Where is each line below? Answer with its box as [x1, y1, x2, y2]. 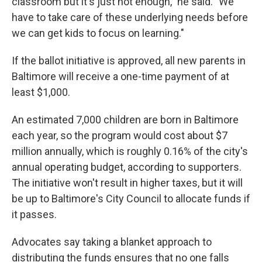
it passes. [12, 208, 57, 220]
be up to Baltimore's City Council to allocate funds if [12, 192, 250, 205]
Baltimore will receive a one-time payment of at [12, 70, 229, 82]
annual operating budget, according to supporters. [12, 161, 242, 173]
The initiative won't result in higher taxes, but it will [12, 177, 243, 189]
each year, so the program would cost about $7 [12, 129, 227, 142]
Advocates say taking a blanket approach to [12, 236, 212, 248]
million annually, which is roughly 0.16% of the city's [12, 145, 248, 157]
